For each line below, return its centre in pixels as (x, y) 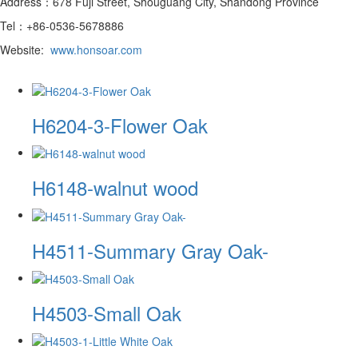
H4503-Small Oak (107, 312)
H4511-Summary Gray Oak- (150, 250)
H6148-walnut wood (115, 188)
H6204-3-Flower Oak (120, 125)
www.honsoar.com (96, 49)
